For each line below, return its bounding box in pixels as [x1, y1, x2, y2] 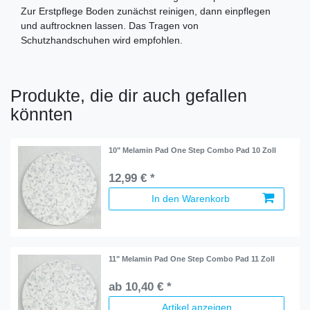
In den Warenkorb [152, 192, 230, 204]
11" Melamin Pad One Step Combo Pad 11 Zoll [109, 255, 275, 264]
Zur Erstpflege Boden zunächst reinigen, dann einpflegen [21, 5, 271, 17]
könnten [10, 104, 73, 124]
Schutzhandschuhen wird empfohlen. [21, 34, 183, 46]
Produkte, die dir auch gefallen [10, 85, 247, 105]
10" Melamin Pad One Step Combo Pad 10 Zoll [109, 145, 277, 154]
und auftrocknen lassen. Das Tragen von [21, 19, 199, 31]
